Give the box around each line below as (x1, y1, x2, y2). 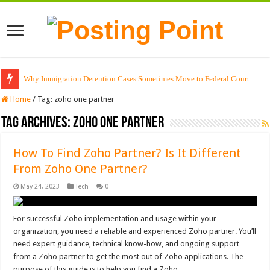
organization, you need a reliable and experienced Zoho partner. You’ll (13, 227, 257, 236)
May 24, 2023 (20, 183, 60, 191)
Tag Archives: (1, 115, 74, 132)
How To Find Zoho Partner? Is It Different (13, 146, 242, 161)
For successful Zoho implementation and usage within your (13, 214, 217, 224)
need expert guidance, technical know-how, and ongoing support (13, 239, 240, 249)
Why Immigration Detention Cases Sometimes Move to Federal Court (24, 74, 250, 84)
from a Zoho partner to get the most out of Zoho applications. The (13, 252, 244, 262)
